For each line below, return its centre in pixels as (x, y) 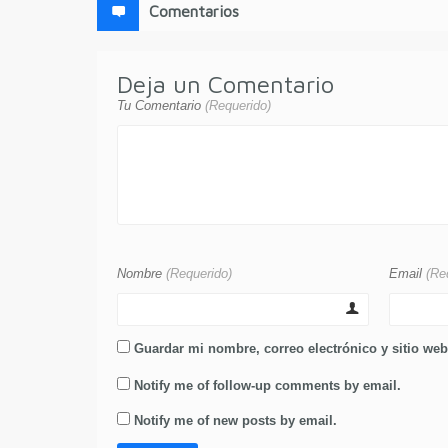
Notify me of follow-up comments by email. (267, 385)
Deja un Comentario (225, 83)
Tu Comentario (161, 105)
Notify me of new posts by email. (235, 420)
